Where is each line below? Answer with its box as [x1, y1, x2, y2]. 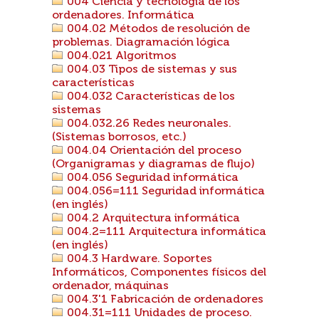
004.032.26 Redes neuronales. [64, 118, 231, 130]
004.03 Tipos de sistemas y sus [64, 64, 237, 75]
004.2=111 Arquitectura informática [64, 226, 266, 238]
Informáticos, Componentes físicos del [52, 267, 266, 278]
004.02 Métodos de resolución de [64, 23, 250, 35]
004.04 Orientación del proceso [64, 145, 241, 157]
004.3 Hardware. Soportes [64, 253, 212, 265]
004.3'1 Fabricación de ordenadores [64, 294, 263, 305]
